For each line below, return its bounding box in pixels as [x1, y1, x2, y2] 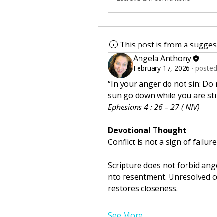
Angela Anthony [133, 52, 191, 63]
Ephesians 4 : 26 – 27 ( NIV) [108, 101, 200, 112]
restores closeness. [108, 183, 178, 194]
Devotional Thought [108, 124, 186, 136]
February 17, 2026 [133, 63, 190, 73]
